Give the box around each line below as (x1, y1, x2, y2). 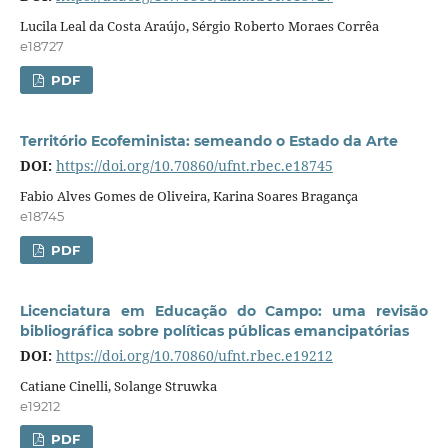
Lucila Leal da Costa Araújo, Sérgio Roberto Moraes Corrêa (19, 16, 379, 35)
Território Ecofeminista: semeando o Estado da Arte (19, 131, 398, 150)
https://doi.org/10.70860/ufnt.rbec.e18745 (55, 155, 333, 175)
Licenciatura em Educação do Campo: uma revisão (19, 301, 429, 320)
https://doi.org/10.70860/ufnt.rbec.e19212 (55, 345, 333, 365)
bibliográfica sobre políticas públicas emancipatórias (19, 321, 409, 340)
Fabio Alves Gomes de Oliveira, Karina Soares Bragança (19, 186, 358, 205)
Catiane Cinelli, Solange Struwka (19, 376, 217, 395)
